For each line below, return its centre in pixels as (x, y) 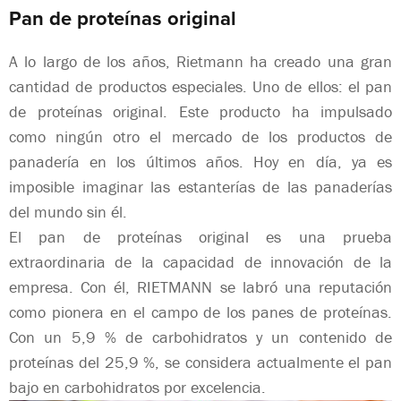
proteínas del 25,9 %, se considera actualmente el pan (200, 362)
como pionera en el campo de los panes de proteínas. (200, 312)
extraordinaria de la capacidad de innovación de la (200, 262)
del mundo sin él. (68, 212)
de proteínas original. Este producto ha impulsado (200, 111)
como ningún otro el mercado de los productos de (200, 137)
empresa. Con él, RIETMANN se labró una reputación (200, 287)
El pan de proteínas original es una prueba (200, 237)
